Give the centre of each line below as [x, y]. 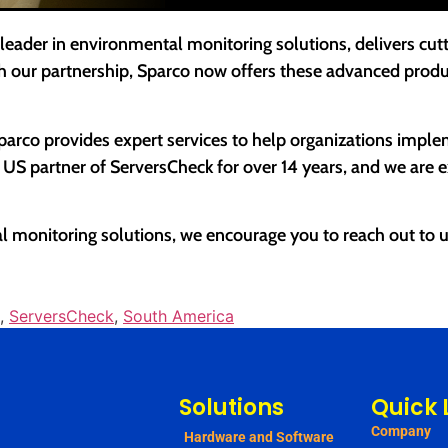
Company [400, 430]
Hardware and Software [258, 436]
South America [178, 315]
